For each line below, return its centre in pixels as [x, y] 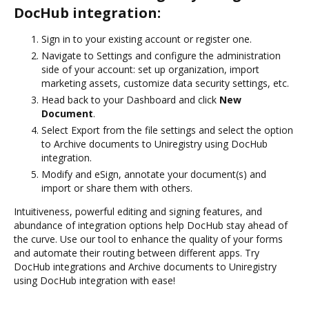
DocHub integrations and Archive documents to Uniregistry [145, 266]
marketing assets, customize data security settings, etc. [165, 83]
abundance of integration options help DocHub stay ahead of [151, 225]
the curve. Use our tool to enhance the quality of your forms [148, 239]
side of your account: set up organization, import [150, 69]
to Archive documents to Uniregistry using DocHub [154, 143]
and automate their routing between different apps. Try [137, 252]
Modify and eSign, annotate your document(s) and [154, 174]
